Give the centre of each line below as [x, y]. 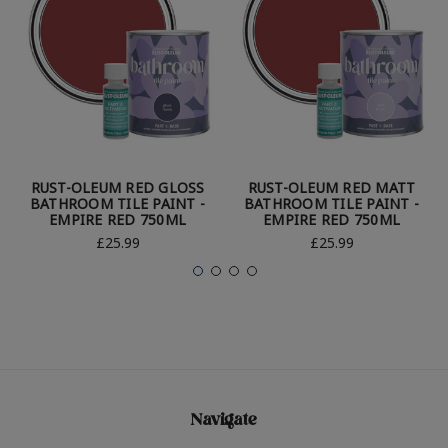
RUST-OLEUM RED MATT [331, 188]
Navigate [224, 422]
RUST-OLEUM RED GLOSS [117, 188]
